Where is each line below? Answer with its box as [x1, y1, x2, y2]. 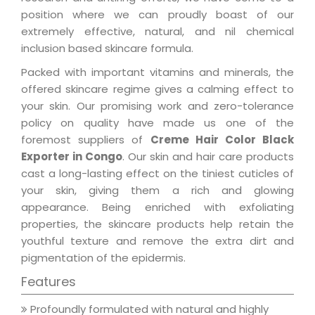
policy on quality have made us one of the [21, 115, 294, 131]
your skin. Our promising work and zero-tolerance [21, 98, 294, 114]
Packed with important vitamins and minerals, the [21, 65, 294, 80]
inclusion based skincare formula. [21, 41, 193, 56]
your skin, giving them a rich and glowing [21, 183, 294, 198]
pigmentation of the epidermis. [21, 250, 186, 266]
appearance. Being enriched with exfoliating [21, 200, 294, 215]
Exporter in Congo [21, 149, 122, 165]
